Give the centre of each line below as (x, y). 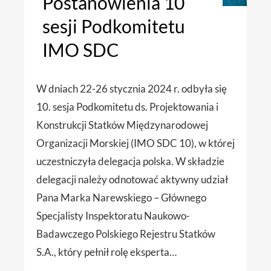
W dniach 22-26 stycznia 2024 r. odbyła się (132, 89)
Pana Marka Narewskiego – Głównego (121, 198)
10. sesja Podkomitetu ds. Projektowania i (127, 107)
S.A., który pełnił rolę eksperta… (106, 252)
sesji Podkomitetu (114, 26)
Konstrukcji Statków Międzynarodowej (122, 125)
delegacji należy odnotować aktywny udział (132, 180)
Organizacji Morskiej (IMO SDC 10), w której (135, 143)
